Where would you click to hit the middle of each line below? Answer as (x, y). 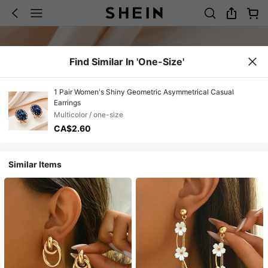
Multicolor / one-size (88, 114)
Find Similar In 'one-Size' (127, 61)
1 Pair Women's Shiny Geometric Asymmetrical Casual (144, 92)
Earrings (67, 103)
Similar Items (35, 164)
